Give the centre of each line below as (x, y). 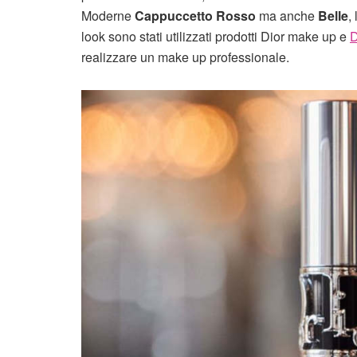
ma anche (287, 15)
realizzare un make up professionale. (185, 57)
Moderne (108, 15)
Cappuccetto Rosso (195, 15)
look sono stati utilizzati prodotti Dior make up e (216, 36)
